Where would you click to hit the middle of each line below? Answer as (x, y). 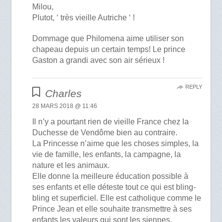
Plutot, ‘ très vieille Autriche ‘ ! (84, 18)
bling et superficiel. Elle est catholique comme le (117, 198)
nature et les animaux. (71, 165)
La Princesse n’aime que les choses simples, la (116, 143)
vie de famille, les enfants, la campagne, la (107, 154)
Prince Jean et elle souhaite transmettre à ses (112, 209)
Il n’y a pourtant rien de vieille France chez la (111, 121)
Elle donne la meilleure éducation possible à (111, 176)
